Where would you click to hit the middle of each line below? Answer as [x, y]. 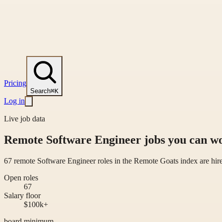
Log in [14, 101]
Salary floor [22, 195]
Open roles [21, 177]
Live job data [25, 119]
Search [40, 91]
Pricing [15, 83]
